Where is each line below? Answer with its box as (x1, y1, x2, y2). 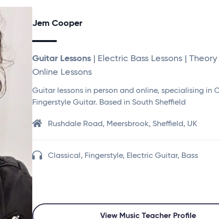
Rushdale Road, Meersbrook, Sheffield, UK (48, 120, 197, 128)
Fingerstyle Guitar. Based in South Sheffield (32, 99, 186, 107)
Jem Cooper (32, 19, 82, 28)
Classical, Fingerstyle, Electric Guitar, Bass (48, 152, 198, 160)
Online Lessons (32, 68, 92, 77)
